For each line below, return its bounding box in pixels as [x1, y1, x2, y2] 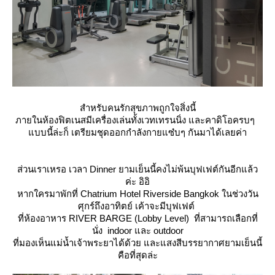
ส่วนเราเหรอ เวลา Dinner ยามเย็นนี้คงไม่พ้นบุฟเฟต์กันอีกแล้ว [17, 163, 258, 174]
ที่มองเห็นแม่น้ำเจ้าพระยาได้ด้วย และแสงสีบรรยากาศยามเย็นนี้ [13, 237, 262, 248]
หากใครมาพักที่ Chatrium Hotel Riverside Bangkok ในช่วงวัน [17, 188, 258, 199]
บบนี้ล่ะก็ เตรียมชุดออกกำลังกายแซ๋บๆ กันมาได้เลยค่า [28, 126, 247, 137]
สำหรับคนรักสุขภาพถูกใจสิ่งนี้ [79, 102, 196, 113]
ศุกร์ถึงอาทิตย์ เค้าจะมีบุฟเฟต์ [78, 200, 197, 211]
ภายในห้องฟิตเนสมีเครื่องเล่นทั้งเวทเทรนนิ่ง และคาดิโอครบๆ [15, 114, 260, 125]
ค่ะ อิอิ [125, 176, 150, 187]
